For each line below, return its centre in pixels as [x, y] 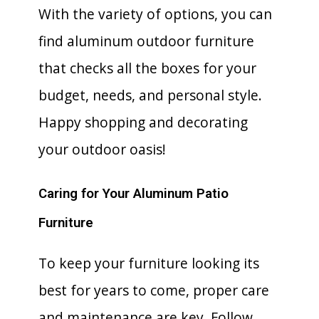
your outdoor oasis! [102, 149]
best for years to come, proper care [154, 290]
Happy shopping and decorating [143, 122]
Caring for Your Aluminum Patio [134, 194]
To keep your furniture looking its [149, 263]
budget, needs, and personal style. [150, 95]
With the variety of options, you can [155, 14]
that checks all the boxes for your [147, 68]
